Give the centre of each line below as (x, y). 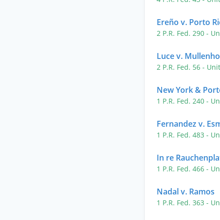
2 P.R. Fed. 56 (179, 67)
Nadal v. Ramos (186, 192)
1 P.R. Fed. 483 (181, 135)
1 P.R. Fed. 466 (181, 169)
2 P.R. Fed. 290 (181, 33)
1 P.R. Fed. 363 (181, 203)
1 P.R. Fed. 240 (181, 101)
